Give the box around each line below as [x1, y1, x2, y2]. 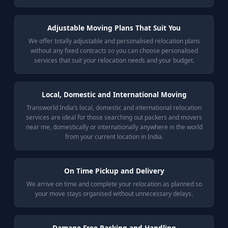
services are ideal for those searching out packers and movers [26, 113, 202, 122]
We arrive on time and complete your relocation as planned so [26, 180, 202, 188]
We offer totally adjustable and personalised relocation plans [28, 37, 200, 45]
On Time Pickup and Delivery [64, 166, 164, 176]
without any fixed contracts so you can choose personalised [30, 46, 198, 55]
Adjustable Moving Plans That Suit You [47, 23, 181, 33]
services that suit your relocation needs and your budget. [34, 56, 194, 65]
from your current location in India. [65, 132, 163, 141]
